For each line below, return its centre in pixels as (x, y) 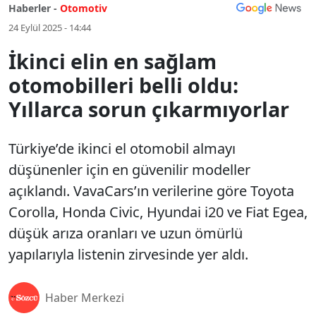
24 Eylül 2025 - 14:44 (50, 28)
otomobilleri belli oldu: (123, 85)
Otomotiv (84, 8)
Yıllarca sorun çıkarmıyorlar (149, 109)
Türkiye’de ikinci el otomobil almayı (122, 148)
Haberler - (33, 8)
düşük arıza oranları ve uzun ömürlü (126, 233)
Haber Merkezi (85, 298)
